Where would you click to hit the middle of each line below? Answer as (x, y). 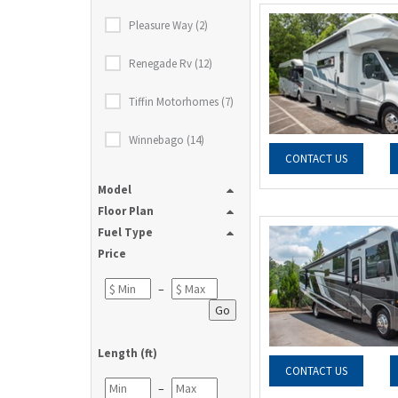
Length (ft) (127, 353)
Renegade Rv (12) (171, 64)
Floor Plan (126, 211)
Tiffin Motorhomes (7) (181, 102)
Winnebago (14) (167, 140)
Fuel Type (125, 232)
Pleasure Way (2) (168, 25)
